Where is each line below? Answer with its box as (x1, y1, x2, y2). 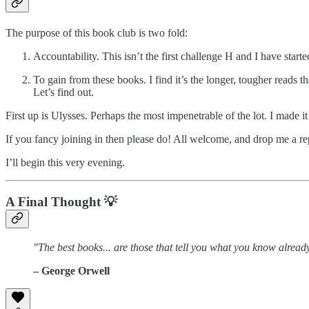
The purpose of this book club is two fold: (6, 27, 190, 39)
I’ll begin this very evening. (6, 157, 125, 169)
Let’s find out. (33, 86, 94, 99)
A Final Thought (6, 194, 104, 209)
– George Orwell (33, 264, 110, 277)
